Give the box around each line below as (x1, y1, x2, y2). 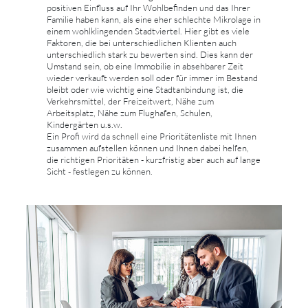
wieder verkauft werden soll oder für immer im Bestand (47, 71, 258, 83)
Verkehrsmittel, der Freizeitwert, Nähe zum (47, 95, 214, 107)
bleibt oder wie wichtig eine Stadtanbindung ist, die (47, 83, 243, 95)
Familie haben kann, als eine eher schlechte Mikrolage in (47, 13, 261, 25)
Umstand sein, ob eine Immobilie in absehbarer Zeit (47, 60, 243, 71)
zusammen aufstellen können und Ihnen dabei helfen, (47, 142, 249, 153)
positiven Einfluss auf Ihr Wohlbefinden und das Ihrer (47, 1, 250, 13)
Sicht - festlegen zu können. (47, 165, 153, 177)
